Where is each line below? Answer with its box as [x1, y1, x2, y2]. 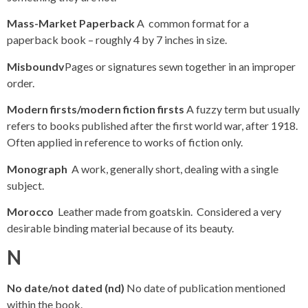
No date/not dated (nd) [7, 281, 126, 295]
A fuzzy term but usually [186, 102, 300, 116]
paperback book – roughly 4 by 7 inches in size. [7, 33, 227, 47]
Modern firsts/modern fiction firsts [7, 102, 186, 116]
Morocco [7, 205, 58, 219]
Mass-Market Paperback [7, 16, 137, 30]
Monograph [7, 162, 71, 175]
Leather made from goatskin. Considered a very [58, 205, 281, 219]
